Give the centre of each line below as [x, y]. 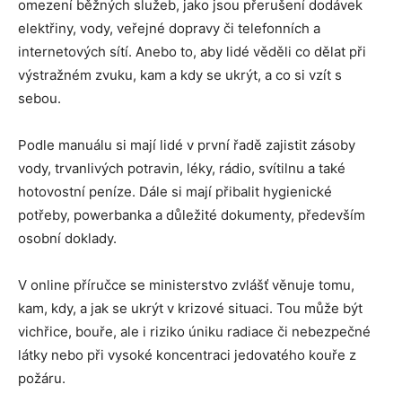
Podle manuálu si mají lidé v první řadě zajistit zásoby [187, 145]
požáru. [42, 378]
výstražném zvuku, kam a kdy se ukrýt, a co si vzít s [180, 75]
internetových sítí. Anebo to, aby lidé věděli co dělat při [192, 52]
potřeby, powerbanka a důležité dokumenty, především [192, 215]
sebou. [39, 98]
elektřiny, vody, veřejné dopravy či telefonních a [169, 28]
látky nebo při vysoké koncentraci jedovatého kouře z [187, 355]
